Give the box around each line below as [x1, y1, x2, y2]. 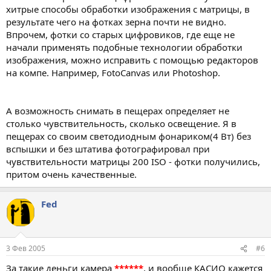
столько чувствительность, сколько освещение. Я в [6, 117, 237, 129]
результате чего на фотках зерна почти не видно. [6, 15, 226, 28]
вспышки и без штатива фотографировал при [6, 142, 210, 155]
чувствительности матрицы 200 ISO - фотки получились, [6, 155, 260, 168]
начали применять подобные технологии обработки [6, 41, 243, 53]
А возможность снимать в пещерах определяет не [6, 104, 229, 117]
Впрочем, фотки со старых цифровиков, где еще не [6, 28, 235, 41]
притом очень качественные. [6, 168, 137, 180]
